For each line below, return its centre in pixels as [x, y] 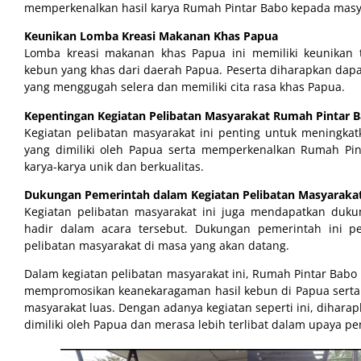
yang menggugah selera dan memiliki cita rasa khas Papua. [185, 87]
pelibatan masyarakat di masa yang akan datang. [157, 245]
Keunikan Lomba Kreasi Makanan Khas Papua [151, 36]
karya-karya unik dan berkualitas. [114, 166]
